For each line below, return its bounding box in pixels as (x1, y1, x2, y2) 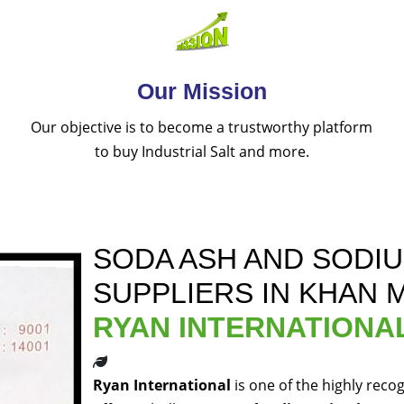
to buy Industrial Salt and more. (94, 142, 309, 162)
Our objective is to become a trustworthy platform (31, 117, 373, 138)
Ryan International (93, 375, 231, 396)
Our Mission (136, 78, 267, 105)
